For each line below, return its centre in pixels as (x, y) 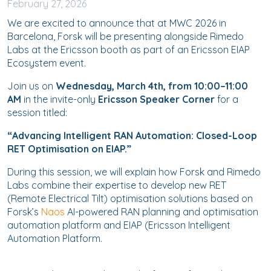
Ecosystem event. (47, 63)
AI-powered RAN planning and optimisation (162, 212)
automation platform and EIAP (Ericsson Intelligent (119, 225)
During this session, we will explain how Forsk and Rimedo (134, 172)
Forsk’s (24, 212)
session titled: (37, 113)
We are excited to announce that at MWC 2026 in (117, 23)
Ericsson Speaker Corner (156, 99)
